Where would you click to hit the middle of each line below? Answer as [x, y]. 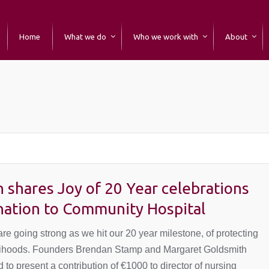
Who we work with [166, 36]
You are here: [220, 101]
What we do [85, 36]
